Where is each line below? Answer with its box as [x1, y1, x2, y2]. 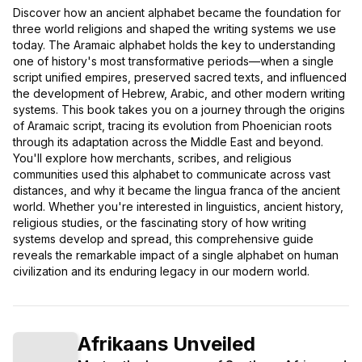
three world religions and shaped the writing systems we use [13, 21, 336, 36]
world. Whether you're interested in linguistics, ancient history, [13, 199, 343, 213]
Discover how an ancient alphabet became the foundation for [13, 5, 341, 19]
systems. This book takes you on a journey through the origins [13, 102, 345, 116]
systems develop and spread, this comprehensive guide [13, 231, 314, 246]
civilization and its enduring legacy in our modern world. [13, 263, 309, 278]
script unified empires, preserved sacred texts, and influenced [13, 69, 347, 84]
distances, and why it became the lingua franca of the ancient [13, 183, 340, 197]
